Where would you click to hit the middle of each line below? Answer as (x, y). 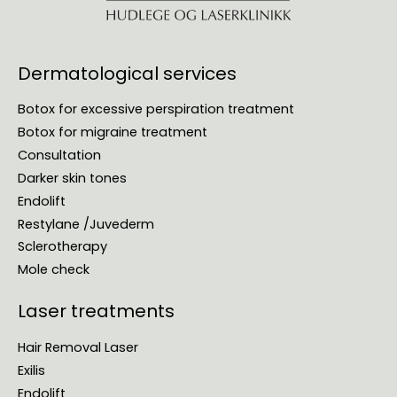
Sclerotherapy (62, 247)
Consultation (59, 156)
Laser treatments (96, 311)
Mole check (54, 270)
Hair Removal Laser (78, 347)
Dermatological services (127, 73)
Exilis (31, 370)
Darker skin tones (72, 178)
